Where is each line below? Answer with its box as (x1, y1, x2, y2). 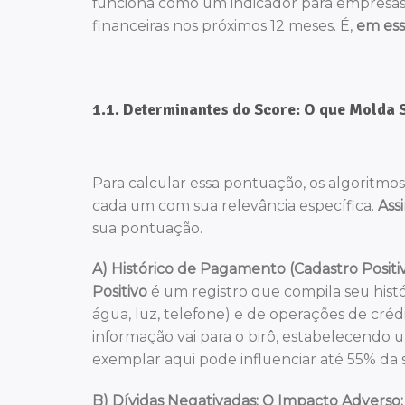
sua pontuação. (92, 219, 202, 237)
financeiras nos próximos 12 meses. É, (92, 17, 356, 35)
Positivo (92, 283, 147, 301)
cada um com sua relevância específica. (92, 196, 378, 214)
